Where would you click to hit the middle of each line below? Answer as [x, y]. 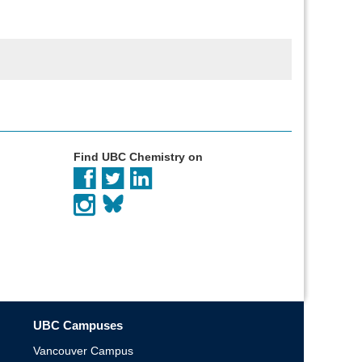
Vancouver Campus [83, 350]
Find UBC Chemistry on [138, 156]
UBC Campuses [78, 325]
